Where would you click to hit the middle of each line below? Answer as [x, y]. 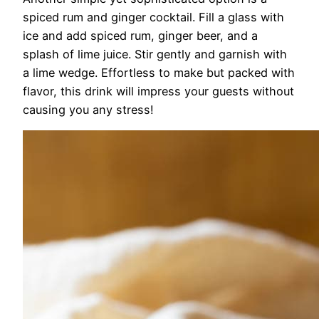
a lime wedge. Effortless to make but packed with [159, 72]
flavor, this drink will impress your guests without [158, 91]
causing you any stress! [88, 109]
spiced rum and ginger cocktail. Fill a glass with [153, 17]
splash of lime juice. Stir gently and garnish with [155, 54]
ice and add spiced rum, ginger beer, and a [140, 35]
